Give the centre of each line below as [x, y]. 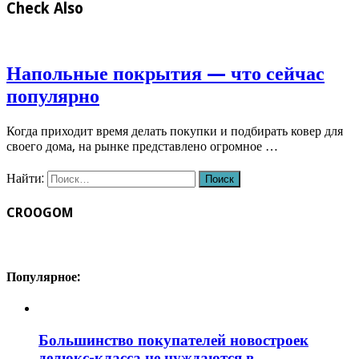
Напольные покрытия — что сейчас [165, 74]
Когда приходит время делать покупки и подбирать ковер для [175, 131]
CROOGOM [40, 212]
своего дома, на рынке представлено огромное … [142, 147]
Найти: [25, 179]
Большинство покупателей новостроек [173, 341]
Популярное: [43, 277]
